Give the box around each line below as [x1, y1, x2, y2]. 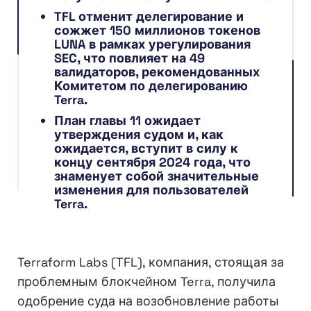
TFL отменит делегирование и [54, 8, 244, 25]
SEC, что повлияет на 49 [54, 50, 205, 67]
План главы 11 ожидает [54, 112, 201, 129]
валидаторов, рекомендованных [54, 64, 260, 81]
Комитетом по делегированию [54, 78, 248, 94]
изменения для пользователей [54, 182, 249, 199]
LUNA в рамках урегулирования [54, 36, 251, 53]
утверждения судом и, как [54, 126, 224, 143]
